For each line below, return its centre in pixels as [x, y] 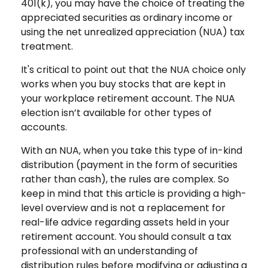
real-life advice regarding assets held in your [125, 222]
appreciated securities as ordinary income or [127, 18]
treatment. [47, 46]
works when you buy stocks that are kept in [123, 84]
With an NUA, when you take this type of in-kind [132, 150]
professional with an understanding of [109, 251]
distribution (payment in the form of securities [129, 165]
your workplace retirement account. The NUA [128, 98]
